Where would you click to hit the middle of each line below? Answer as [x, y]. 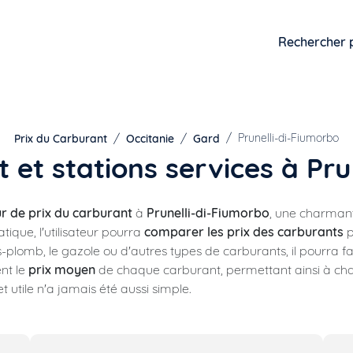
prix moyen [62, 269]
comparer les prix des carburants [244, 232]
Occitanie [150, 139]
